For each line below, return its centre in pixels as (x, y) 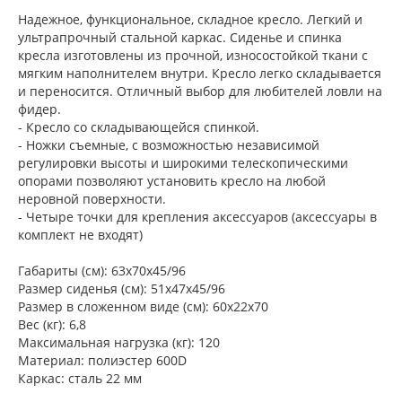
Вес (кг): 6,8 (52, 325)
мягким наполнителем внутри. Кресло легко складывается (200, 74)
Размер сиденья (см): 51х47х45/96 (122, 289)
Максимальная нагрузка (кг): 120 (119, 343)
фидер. (39, 109)
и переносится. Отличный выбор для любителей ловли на (200, 92)
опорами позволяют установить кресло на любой (172, 181)
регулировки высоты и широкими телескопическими (183, 163)
